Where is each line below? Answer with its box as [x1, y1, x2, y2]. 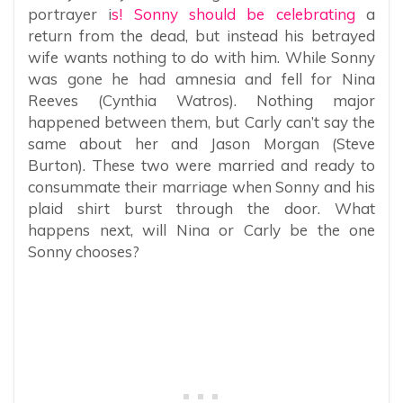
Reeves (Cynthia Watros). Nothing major [28, 91, 375, 111]
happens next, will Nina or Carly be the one [28, 220, 375, 240]
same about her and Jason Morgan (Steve [28, 134, 375, 154]
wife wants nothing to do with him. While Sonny [28, 48, 375, 67]
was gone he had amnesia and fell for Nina [28, 69, 375, 89]
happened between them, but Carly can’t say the [28, 112, 375, 132]
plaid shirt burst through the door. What [28, 199, 375, 219]
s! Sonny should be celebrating [112, 4, 355, 24]
